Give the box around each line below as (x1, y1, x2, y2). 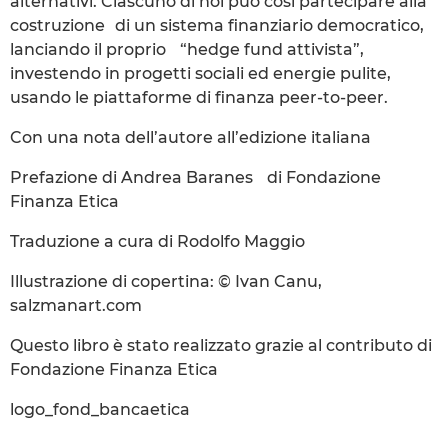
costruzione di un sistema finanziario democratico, (10, 15, 424, 35)
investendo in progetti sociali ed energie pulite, (10, 63, 391, 83)
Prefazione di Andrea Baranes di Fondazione (10, 167, 381, 187)
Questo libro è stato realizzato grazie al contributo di (10, 335, 432, 355)
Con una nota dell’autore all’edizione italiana (10, 127, 371, 147)
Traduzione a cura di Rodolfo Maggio (10, 231, 305, 251)
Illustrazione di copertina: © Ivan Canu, (10, 271, 322, 291)
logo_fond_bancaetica (10, 399, 190, 419)
